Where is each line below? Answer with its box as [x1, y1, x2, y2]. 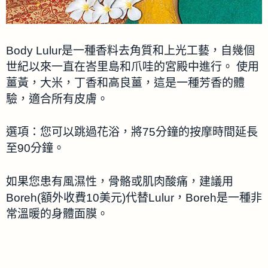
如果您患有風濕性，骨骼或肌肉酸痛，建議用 [6, 175, 233, 188]
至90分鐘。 [6, 142, 65, 155]
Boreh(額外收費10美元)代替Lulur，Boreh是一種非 [6, 191, 262, 204]
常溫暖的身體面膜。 [6, 207, 108, 220]
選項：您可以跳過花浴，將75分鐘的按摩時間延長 [6, 126, 258, 139]
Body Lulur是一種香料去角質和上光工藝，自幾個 [6, 44, 255, 57]
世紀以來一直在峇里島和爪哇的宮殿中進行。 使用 [6, 60, 259, 73]
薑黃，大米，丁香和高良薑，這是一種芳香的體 [6, 76, 245, 89]
